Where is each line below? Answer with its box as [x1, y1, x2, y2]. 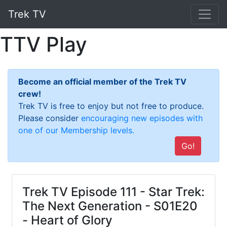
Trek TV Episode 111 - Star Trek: [22, 184, 205, 199]
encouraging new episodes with [81, 113, 203, 123]
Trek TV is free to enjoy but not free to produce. [18, 101, 204, 111]
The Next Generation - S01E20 [22, 199, 198, 213]
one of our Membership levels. [18, 125, 134, 135]
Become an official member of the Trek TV [18, 77, 186, 87]
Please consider [18, 113, 81, 123]
